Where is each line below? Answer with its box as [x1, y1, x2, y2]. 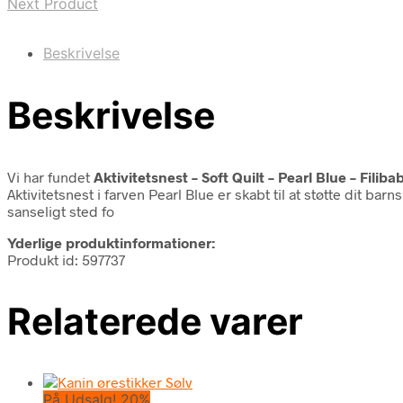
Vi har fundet [7, 167, 94, 185]
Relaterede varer [7, 298, 303, 344]
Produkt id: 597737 [7, 250, 125, 268]
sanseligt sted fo [7, 201, 114, 219]
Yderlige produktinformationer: [7, 233, 215, 251]
